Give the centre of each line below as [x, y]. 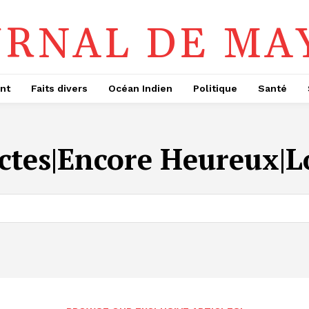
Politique [215, 88]
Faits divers [59, 88]
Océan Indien [140, 88]
